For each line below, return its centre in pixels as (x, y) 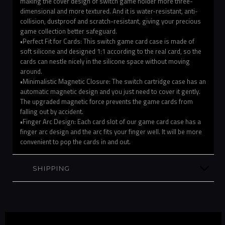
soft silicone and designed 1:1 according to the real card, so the (111, 51)
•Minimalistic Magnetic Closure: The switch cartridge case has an (113, 81)
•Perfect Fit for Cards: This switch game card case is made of (107, 41)
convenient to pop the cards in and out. (75, 141)
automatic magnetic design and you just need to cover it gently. (110, 91)
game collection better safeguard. (69, 31)
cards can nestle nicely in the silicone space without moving (105, 61)
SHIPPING (51, 168)
